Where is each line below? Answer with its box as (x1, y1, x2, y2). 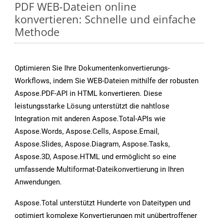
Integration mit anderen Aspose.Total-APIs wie (15, 114, 165, 124)
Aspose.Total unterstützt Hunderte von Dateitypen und (15, 199, 190, 208)
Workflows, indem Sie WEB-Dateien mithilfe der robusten (15, 76, 199, 86)
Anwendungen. (15, 178, 62, 187)
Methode (15, 24, 59, 39)
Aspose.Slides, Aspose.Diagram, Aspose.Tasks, (15, 140, 170, 149)
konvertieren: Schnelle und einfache (15, 12, 196, 27)
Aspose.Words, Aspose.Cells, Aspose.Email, (15, 127, 159, 136)
